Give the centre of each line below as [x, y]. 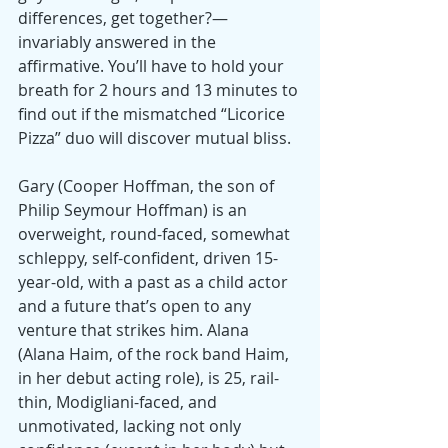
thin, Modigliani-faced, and [119, 402]
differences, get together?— [123, 18]
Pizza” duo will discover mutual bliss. [154, 138]
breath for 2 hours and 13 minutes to [160, 90]
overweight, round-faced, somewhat [156, 234]
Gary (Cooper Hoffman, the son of [148, 186]
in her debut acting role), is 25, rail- [148, 378]
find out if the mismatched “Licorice [153, 114]
